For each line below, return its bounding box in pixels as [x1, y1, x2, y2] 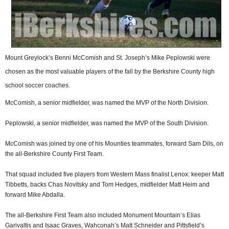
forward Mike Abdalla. [5, 191, 65, 198]
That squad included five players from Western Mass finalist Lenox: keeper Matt [5, 171, 224, 178]
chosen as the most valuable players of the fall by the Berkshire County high [5, 68, 215, 75]
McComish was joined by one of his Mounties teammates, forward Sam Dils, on [5, 140, 223, 147]
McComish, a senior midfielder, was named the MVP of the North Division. [5, 99, 209, 106]
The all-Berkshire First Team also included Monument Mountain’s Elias [5, 212, 200, 219]
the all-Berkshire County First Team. [5, 150, 104, 157]
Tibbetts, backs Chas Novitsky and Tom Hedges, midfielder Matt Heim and [5, 181, 210, 188]
